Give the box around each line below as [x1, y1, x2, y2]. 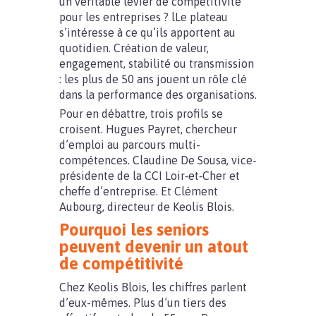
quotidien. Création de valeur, [59, 42, 209, 54]
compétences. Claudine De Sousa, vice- [59, 154, 257, 166]
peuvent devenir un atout [59, 237, 248, 256]
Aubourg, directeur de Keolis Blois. [59, 200, 234, 213]
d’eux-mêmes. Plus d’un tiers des [59, 296, 226, 309]
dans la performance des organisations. [59, 88, 257, 101]
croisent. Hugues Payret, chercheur [59, 123, 237, 135]
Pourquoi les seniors [59, 220, 209, 239]
